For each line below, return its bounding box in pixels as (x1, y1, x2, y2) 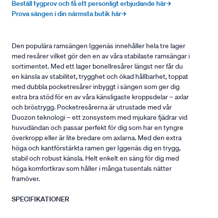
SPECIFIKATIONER (12, 195, 69, 204)
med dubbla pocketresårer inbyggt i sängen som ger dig (12, 82, 180, 91)
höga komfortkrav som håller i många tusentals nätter (12, 164, 172, 173)
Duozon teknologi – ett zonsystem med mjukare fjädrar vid (12, 113, 187, 122)
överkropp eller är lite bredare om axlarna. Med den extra (12, 133, 182, 143)
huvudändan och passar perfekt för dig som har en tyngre (12, 123, 183, 132)
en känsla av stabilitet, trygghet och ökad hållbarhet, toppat (12, 72, 188, 81)
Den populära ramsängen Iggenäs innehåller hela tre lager (12, 41, 185, 51)
